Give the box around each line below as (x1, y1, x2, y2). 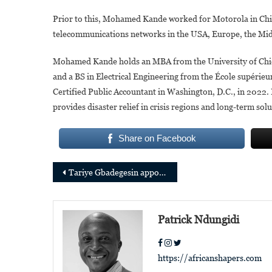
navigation (52, 186, 152, 208)
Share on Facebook (118, 133, 196, 144)
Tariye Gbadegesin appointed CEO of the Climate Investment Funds (69, 168, 159, 178)
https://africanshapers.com (158, 253, 262, 263)
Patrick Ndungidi (158, 213, 240, 226)
